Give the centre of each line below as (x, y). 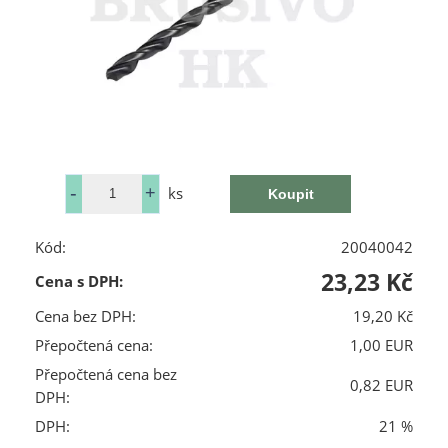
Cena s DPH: (79, 281)
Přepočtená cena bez (106, 374)
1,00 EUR (381, 345)
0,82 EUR (381, 385)
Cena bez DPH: (85, 316)
